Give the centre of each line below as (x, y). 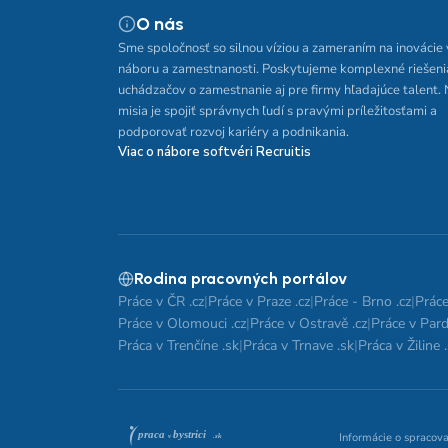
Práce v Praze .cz (259, 301)
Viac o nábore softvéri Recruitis (214, 152)
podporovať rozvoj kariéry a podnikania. (233, 132)
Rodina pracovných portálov (240, 278)
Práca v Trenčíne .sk (178, 345)
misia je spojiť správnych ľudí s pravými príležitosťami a (277, 111)
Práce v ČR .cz (161, 301)
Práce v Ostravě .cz (308, 323)
